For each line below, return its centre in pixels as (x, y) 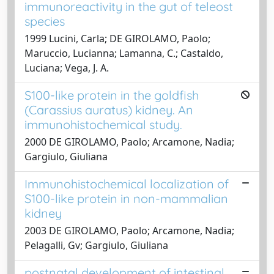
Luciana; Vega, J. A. (67, 68)
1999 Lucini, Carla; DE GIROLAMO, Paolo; (117, 38)
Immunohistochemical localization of (127, 183)
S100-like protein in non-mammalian (126, 198)
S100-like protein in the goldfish (112, 95)
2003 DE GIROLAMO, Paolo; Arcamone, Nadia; (129, 230)
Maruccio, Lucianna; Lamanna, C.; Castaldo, (124, 53)
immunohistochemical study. (103, 124)
